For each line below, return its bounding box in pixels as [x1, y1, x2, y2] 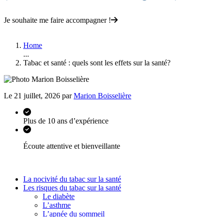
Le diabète [43, 192, 75, 201]
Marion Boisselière [74, 92, 131, 100]
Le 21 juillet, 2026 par [4, 92, 74, 100]
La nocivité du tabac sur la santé [23, 175, 121, 183]
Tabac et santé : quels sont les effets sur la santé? [23, 59, 170, 67]
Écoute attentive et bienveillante [23, 142, 120, 150]
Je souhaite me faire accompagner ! [4, 16, 111, 24]
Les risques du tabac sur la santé [23, 184, 121, 192]
